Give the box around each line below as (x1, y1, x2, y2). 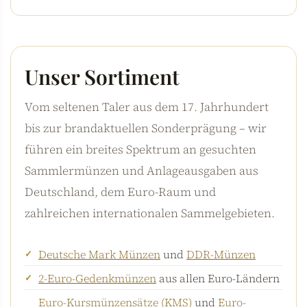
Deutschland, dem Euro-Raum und (25, 183, 216, 200)
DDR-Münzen (186, 246, 256, 262)
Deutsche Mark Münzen (38, 246, 160, 262)
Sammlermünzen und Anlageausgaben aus (25, 162, 258, 179)
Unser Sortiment (25, 62, 180, 90)
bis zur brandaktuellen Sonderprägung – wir (25, 119, 267, 136)
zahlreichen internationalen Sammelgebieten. (25, 204, 275, 221)
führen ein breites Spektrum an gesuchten (25, 140, 256, 158)
